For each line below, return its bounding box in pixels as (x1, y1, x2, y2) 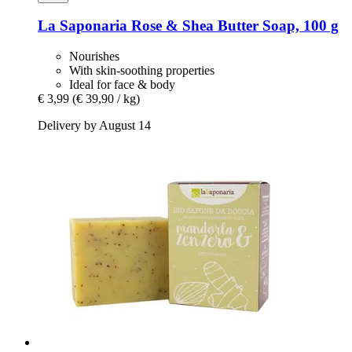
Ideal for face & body (69, 78, 175, 91)
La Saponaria (38, 17, 127, 35)
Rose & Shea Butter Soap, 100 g (127, 17, 339, 35)
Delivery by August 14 (38, 119, 151, 132)
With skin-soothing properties (69, 64, 214, 77)
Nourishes (69, 49, 119, 63)
